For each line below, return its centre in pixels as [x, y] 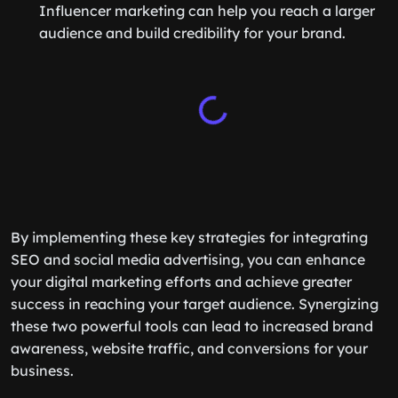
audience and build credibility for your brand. [192, 33]
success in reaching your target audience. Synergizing [195, 304]
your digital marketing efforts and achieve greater [181, 282]
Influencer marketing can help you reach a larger [207, 11]
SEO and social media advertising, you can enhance [188, 259]
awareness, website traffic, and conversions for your [189, 348]
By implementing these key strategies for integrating [189, 237]
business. [42, 370]
